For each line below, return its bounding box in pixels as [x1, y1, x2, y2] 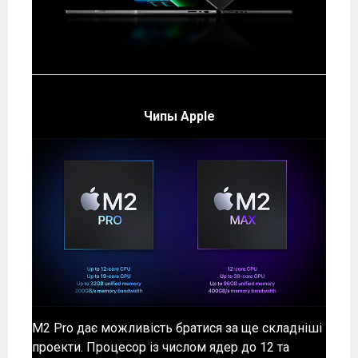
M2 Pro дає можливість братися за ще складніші [32, 320, 322, 336]
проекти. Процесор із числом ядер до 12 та [32, 340, 289, 356]
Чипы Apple [143, 109, 215, 125]
